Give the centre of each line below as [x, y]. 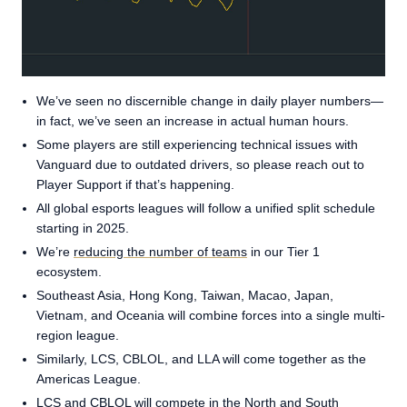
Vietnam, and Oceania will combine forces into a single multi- [211, 316]
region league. [78, 336]
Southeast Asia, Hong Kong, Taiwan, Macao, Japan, [185, 296]
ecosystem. [69, 272]
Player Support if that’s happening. [135, 185]
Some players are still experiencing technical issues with [197, 145]
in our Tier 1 [283, 252]
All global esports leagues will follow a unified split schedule [206, 208]
